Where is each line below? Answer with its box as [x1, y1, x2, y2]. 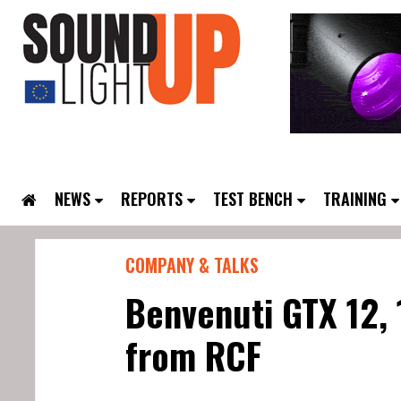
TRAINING [323, 187, 387, 210]
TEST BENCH [213, 187, 293, 210]
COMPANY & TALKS [125, 252, 259, 278]
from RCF [125, 328, 261, 382]
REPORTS [121, 187, 183, 210]
